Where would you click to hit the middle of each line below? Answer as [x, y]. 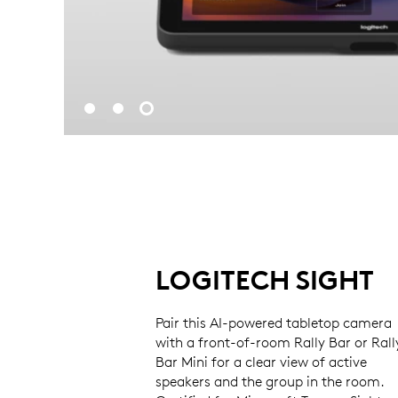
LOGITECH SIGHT [264, 281]
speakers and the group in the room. [270, 382]
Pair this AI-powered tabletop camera [273, 323]
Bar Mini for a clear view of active [261, 362]
